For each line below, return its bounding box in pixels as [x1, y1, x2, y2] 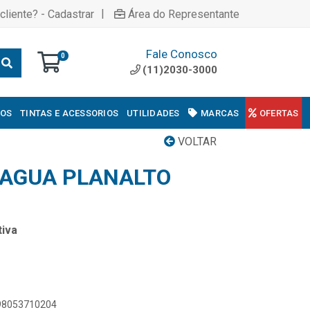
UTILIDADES [127, 107, 180, 118]
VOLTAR [175, 135, 217, 148]
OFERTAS [259, 107, 299, 118]
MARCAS [201, 107, 239, 118]
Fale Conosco [146, 46, 217, 61]
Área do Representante [128, 7, 239, 21]
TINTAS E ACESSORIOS [20, 107, 119, 118]
